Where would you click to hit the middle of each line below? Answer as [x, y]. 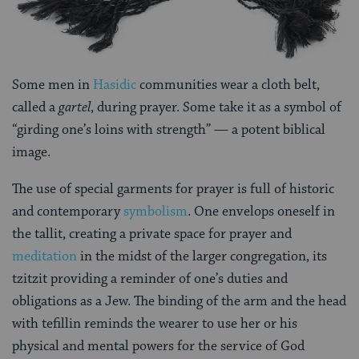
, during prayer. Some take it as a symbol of [216, 108]
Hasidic [115, 85]
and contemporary [68, 212]
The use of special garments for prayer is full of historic [173, 190]
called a [35, 108]
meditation [44, 257]
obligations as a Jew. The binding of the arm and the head [179, 302]
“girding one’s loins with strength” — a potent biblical [169, 130]
